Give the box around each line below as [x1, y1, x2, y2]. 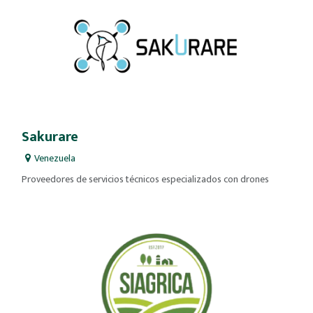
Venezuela [34, 150, 75, 167]
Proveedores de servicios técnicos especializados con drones [22, 171, 269, 188]
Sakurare [22, 125, 78, 150]
